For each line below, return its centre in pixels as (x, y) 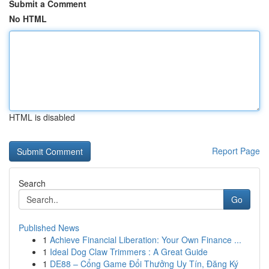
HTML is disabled (42, 117)
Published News (49, 228)
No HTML (28, 19)
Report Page (236, 151)
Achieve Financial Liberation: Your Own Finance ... (146, 240)
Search (32, 183)
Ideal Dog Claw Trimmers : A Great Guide (129, 252)
